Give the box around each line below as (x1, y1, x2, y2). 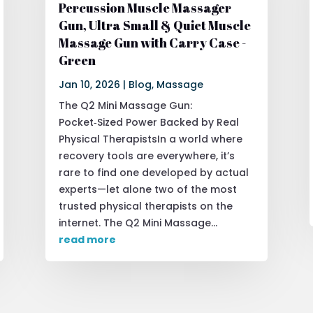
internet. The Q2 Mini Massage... (58, 215, 217, 230)
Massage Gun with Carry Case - (58, 34, 246, 51)
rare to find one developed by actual (58, 165, 249, 180)
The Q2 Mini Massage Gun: (58, 98, 192, 112)
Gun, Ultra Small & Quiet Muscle (58, 16, 251, 34)
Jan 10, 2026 (58, 77, 120, 92)
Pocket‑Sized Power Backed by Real (58, 115, 239, 129)
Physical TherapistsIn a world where (58, 131, 242, 146)
